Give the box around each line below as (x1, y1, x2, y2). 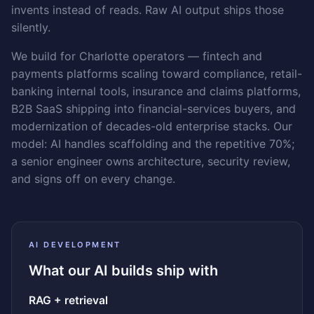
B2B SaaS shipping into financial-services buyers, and (11, 102, 296, 116)
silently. (11, 20, 50, 35)
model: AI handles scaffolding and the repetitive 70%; (11, 137, 294, 151)
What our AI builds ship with (29, 262, 218, 280)
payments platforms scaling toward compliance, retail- (11, 67, 302, 81)
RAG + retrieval (29, 294, 108, 308)
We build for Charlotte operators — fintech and (11, 49, 262, 64)
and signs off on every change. (11, 172, 175, 186)
